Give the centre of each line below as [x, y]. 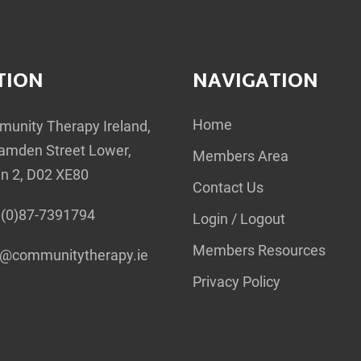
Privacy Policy [237, 282]
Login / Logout [239, 219]
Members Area [241, 156]
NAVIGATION [255, 82]
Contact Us [228, 187]
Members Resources [259, 250]
